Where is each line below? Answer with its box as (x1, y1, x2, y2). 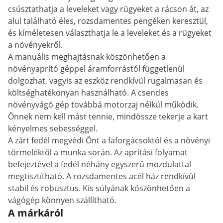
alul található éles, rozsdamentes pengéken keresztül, (8, 15, 208, 26)
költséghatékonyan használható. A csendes (8, 87, 169, 98)
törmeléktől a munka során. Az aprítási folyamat (8, 147, 188, 158)
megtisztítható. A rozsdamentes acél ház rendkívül (8, 171, 196, 182)
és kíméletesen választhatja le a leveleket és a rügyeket (8, 27, 212, 38)
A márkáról (8, 206, 63, 220)
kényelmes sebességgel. (8, 123, 98, 134)
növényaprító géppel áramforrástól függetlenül (8, 63, 185, 74)
